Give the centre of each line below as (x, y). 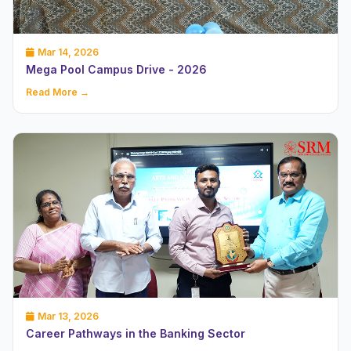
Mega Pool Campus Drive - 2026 (116, 70)
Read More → (58, 92)
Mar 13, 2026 (68, 316)
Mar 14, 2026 (68, 52)
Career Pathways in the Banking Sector (136, 333)
